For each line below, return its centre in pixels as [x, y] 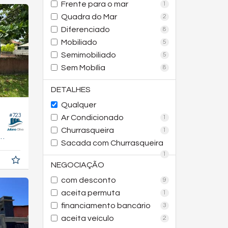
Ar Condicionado [92, 118]
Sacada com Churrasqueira [112, 143]
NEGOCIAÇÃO [77, 165]
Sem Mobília [83, 68]
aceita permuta [90, 193]
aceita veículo [87, 218]
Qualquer [78, 105]
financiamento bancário [106, 206]
